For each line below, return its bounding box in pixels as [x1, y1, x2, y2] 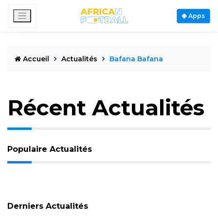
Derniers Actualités [7, 201, 88, 211]
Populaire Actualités [7, 145, 92, 154]
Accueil [21, 54, 51, 63]
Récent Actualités [7, 94, 204, 121]
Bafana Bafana [109, 54, 163, 63]
